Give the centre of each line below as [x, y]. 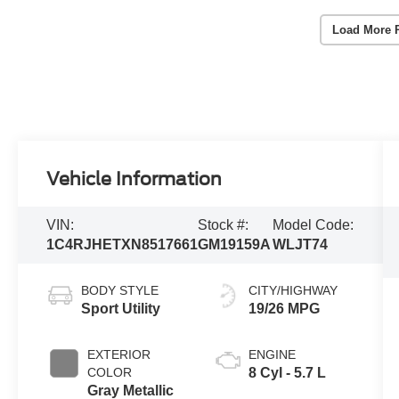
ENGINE [272, 355]
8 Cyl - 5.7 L [287, 373]
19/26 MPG [284, 309]
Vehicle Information [134, 179]
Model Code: [313, 225]
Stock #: [224, 225]
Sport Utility [121, 309]
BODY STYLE [120, 291]
